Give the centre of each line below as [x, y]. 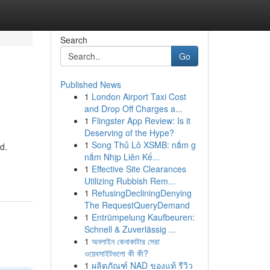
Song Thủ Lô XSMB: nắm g [143, 145]
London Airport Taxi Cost [139, 96]
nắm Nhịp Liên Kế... [122, 157]
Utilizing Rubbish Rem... [130, 181]
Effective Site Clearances [139, 169]
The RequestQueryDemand [137, 205]
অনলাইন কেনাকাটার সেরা [125, 241]
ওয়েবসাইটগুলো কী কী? [116, 253]
